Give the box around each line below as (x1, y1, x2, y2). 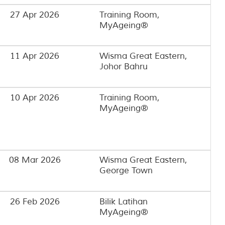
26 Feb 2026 (10, 196, 60, 207)
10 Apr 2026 (10, 92, 60, 103)
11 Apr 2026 (10, 51, 60, 62)
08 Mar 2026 (9, 155, 61, 166)
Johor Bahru (99, 61, 148, 72)
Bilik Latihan (99, 196, 148, 207)
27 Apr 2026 (10, 9, 60, 20)
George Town (99, 165, 153, 176)
